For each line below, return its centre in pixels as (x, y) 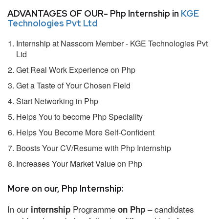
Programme (95, 209)
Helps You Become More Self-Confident (85, 132)
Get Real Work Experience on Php (76, 69)
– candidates (170, 209)
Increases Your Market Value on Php (79, 163)
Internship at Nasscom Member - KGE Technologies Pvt (112, 43)
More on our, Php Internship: (66, 188)
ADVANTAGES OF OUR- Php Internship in (94, 13)
